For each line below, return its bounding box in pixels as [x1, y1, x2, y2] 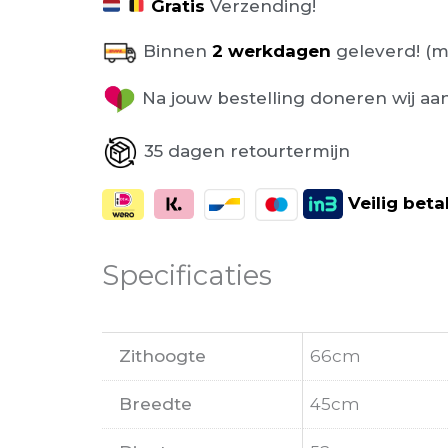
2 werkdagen [207, 41, 331, 62]
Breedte [119, 393, 192, 414]
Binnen [143, 41, 207, 62]
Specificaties [102, 257, 272, 292]
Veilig [348, 192, 398, 213]
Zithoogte [119, 345, 206, 366]
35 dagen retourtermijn [144, 141, 350, 162]
